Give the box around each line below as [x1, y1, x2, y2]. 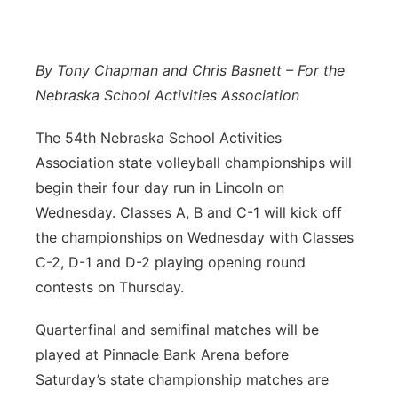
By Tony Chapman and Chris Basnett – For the [36, 61, 345, 79]
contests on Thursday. [36, 278, 188, 296]
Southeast [57, 203, 124, 219]
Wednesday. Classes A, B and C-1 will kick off [36, 203, 342, 221]
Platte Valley [57, 64, 139, 81]
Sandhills [57, 156, 117, 173]
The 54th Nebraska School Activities [36, 129, 282, 147]
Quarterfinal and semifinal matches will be [36, 321, 319, 338]
